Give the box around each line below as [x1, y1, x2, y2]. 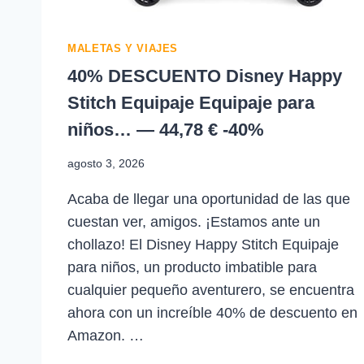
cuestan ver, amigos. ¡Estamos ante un [67, 214, 320, 231]
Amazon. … [67, 327, 144, 344]
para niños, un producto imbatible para [67, 259, 317, 276]
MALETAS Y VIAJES [67, 43, 179, 55]
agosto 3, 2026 [67, 157, 145, 171]
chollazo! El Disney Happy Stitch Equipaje [67, 236, 339, 253]
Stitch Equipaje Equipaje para [67, 92, 314, 113]
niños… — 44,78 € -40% [67, 119, 264, 140]
